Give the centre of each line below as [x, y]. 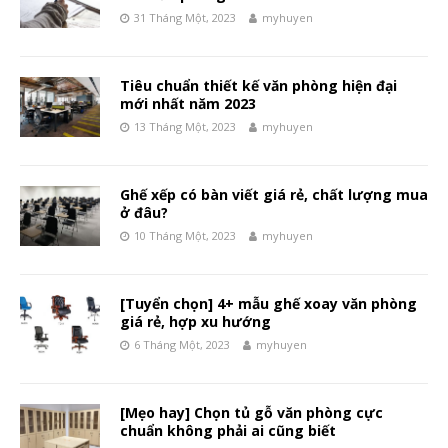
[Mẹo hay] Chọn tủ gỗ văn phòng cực [251, 412]
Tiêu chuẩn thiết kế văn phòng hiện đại [258, 85]
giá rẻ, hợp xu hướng [195, 321]
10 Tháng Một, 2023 [185, 235]
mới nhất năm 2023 [188, 103]
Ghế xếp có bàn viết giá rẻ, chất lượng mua [274, 194]
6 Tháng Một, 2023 [182, 344]
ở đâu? [144, 212]
